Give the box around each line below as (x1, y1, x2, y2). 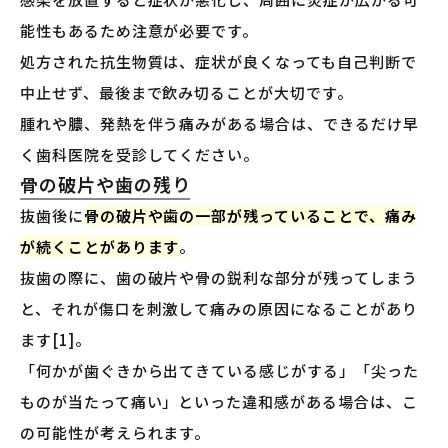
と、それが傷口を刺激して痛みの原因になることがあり (20, 298, 418, 320)
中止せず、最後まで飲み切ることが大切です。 (20, 82, 353, 104)
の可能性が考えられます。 (20, 422, 211, 444)
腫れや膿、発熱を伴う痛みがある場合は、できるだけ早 (20, 113, 419, 135)
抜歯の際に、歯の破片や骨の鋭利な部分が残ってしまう (20, 267, 418, 289)
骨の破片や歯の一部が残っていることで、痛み (83, 205, 417, 227)
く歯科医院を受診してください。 (20, 144, 260, 166)
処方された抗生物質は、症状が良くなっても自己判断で (20, 51, 417, 73)
